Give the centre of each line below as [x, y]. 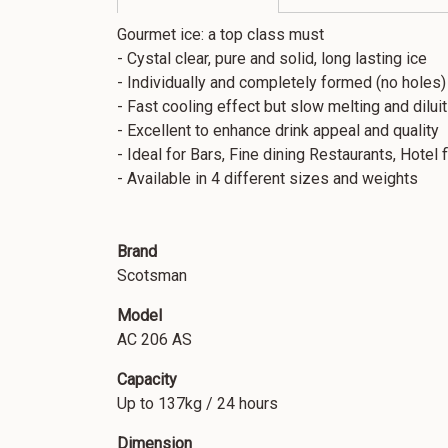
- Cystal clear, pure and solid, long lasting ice [272, 58]
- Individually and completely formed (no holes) [281, 82]
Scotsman [152, 275]
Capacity [149, 379]
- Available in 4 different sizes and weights [271, 178]
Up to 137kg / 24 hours [197, 403]
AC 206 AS [154, 339]
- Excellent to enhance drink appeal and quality [278, 130]
